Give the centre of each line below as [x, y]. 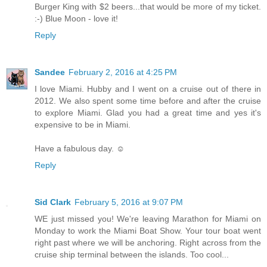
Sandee [50, 72]
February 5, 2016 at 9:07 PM [129, 202]
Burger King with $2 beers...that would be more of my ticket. [148, 7]
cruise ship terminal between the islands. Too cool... [132, 255]
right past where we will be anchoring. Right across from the [148, 243]
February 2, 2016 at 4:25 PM [123, 72]
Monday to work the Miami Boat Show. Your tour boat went [148, 231]
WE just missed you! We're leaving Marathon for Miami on [148, 219]
